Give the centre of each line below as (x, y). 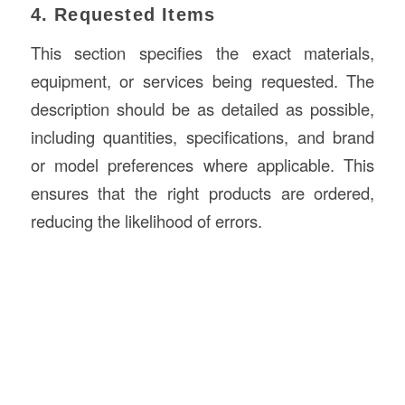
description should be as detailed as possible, (202, 108)
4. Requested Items (123, 15)
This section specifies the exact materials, (202, 52)
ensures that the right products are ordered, (202, 192)
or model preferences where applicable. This (202, 164)
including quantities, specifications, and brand (202, 136)
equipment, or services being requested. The (202, 80)
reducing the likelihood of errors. (146, 220)
